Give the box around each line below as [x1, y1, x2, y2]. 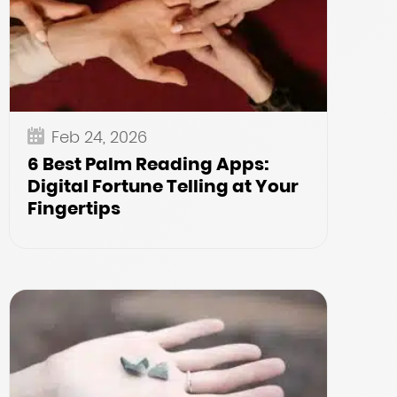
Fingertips [27, 196, 121, 221]
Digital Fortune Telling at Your [27, 174, 299, 198]
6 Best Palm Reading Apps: [27, 152, 269, 176]
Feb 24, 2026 [51, 126, 147, 148]
